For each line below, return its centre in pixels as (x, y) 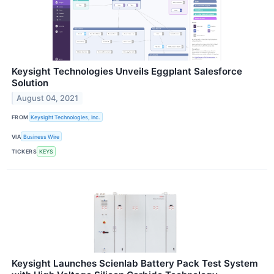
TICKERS (24, 151)
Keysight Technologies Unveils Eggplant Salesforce (127, 71)
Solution (30, 83)
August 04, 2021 (48, 98)
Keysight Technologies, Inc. (66, 117)
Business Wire (42, 136)
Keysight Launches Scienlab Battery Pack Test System (135, 263)
